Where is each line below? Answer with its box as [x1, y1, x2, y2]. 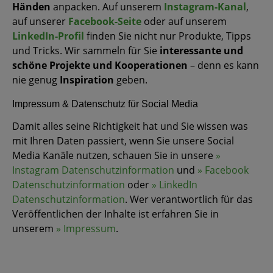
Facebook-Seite [68, 15, 141, 29]
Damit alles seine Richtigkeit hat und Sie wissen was [12, 119, 248, 133]
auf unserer [12, 15, 68, 29]
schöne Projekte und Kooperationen [12, 58, 188, 73]
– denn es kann [188, 58, 259, 73]
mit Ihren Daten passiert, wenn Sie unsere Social [12, 134, 234, 148]
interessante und [160, 44, 243, 58]
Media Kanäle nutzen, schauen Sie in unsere [12, 149, 216, 163]
